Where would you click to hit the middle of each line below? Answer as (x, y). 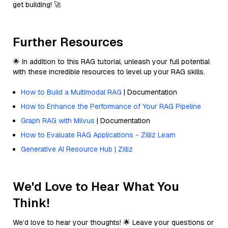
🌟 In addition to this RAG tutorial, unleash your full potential (111, 61)
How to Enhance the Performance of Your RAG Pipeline (111, 106)
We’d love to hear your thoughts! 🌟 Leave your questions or (113, 222)
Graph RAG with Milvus (58, 120)
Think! (31, 203)
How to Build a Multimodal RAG (71, 92)
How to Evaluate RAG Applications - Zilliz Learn (98, 135)
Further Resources (68, 42)
